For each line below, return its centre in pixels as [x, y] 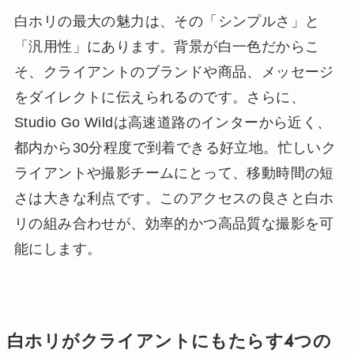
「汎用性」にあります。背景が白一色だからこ [167, 46]
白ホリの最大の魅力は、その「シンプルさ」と [167, 21]
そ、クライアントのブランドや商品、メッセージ [174, 72]
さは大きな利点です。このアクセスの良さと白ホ [174, 198]
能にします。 [58, 249]
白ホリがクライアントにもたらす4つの [169, 341]
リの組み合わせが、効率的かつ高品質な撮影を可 [174, 223]
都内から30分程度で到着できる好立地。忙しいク [175, 147]
